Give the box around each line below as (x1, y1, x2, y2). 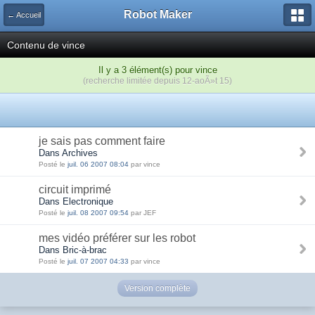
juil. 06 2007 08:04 (67, 160, 131, 168)
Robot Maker (123, 8, 192, 20)
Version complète (124, 283, 191, 293)
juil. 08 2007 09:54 (67, 209, 131, 217)
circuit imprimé (39, 184, 111, 195)
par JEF (131, 209, 156, 217)
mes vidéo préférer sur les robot (39, 232, 195, 244)
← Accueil (7, 11, 41, 19)
